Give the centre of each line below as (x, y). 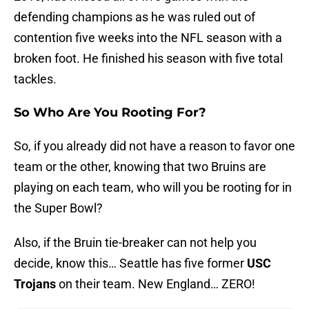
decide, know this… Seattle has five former (130, 263)
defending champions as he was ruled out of (134, 17)
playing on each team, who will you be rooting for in (153, 188)
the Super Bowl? (58, 208)
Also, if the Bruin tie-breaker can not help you (135, 243)
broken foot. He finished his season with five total (148, 59)
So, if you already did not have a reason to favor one (154, 146)
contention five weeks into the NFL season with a (148, 38)
